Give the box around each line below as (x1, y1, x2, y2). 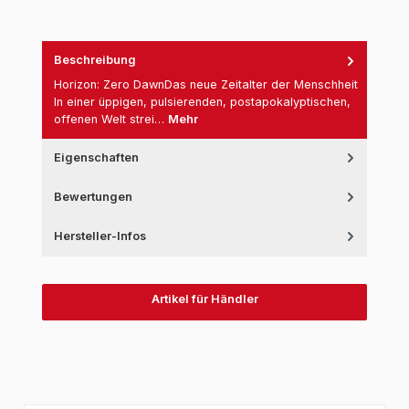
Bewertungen (53, 189, 132, 204)
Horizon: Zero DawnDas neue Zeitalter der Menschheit (53, 77, 358, 91)
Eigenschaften (53, 150, 139, 164)
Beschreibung (53, 53, 136, 68)
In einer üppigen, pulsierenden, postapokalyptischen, (53, 94, 351, 109)
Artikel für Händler (151, 292, 258, 307)
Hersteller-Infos (53, 228, 146, 243)
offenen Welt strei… (53, 111, 168, 126)
